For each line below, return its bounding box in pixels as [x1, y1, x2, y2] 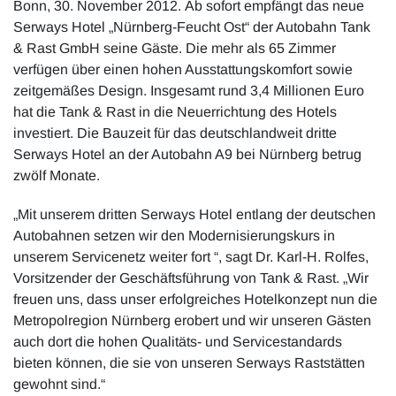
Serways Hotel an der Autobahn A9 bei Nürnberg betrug [13, 147, 362, 163]
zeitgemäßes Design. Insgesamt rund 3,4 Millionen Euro [13, 83, 364, 99]
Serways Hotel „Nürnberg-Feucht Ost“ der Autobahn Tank [13, 19, 370, 35]
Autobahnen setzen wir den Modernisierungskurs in [13, 227, 335, 243]
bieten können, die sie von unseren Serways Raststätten [13, 354, 365, 370]
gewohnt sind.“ [13, 376, 105, 392]
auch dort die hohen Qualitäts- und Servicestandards [13, 333, 342, 349]
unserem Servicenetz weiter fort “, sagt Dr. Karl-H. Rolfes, [13, 248, 369, 264]
